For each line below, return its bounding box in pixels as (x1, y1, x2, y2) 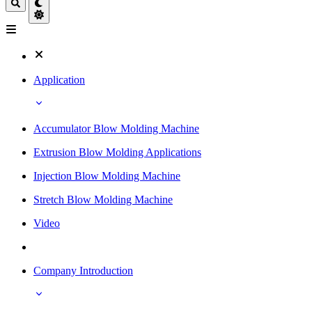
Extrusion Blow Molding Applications (33, 146, 201, 158)
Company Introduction (33, 264, 133, 276)
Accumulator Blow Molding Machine (33, 122, 199, 134)
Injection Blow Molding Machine (33, 169, 180, 182)
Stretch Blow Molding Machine (33, 193, 173, 205)
